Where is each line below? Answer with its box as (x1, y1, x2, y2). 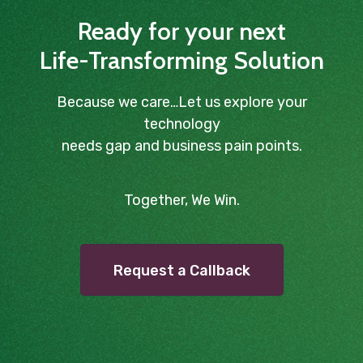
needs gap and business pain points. (61, 137, 302, 156)
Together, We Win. (123, 191, 240, 210)
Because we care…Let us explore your (56, 93, 307, 112)
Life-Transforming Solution (39, 45, 324, 76)
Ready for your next (77, 16, 286, 47)
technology (143, 115, 220, 134)
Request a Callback (113, 262, 250, 280)
